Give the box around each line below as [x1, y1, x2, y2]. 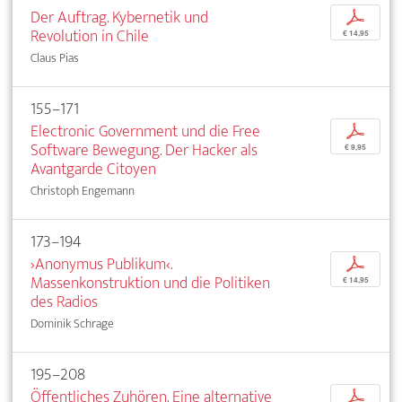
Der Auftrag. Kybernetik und [31, 3, 208, 31]
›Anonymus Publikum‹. [31, 249, 172, 278]
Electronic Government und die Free [31, 117, 260, 145]
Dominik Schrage [31, 312, 114, 334]
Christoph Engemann [31, 179, 135, 201]
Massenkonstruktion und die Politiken [31, 268, 270, 297]
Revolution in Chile [31, 22, 149, 50]
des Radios [31, 287, 98, 316]
